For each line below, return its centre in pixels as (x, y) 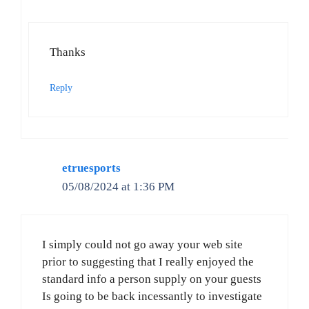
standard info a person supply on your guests (152, 279)
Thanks (68, 52)
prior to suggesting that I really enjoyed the (148, 262)
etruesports (91, 168)
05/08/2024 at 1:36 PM (118, 186)
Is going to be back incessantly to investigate (152, 297)
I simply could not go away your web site (142, 245)
